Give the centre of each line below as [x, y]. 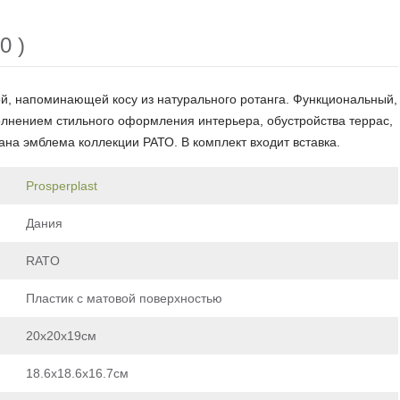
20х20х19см [61, 335]
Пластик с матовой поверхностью [124, 298]
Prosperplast [62, 185]
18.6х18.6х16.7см [77, 373]
